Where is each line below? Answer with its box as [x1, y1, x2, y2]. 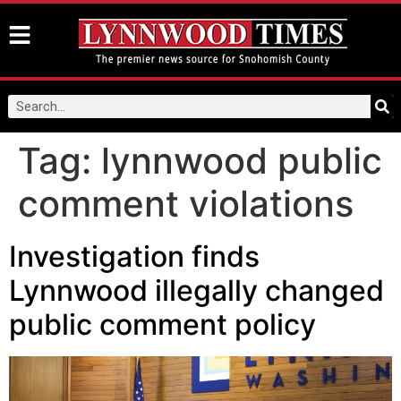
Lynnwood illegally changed [9, 273, 384, 308]
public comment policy [9, 307, 316, 342]
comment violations [18, 182, 354, 226]
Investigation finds [9, 239, 260, 274]
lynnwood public [101, 139, 382, 183]
